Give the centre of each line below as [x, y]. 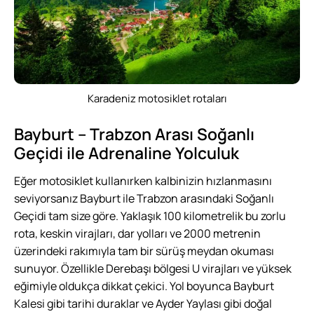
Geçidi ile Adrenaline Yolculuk [127, 153]
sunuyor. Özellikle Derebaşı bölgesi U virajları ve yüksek [153, 269]
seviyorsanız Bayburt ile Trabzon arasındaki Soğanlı [144, 199]
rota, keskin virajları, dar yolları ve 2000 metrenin [137, 234]
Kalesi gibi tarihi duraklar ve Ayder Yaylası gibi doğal [143, 304]
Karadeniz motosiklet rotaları [157, 99]
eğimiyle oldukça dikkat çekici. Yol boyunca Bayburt [144, 286]
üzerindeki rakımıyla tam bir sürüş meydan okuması [144, 251]
